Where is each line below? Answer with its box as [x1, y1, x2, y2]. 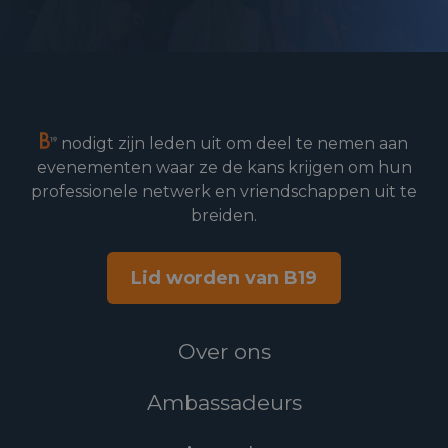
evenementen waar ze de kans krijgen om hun [36, 158, 412, 178]
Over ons [177, 339, 271, 365]
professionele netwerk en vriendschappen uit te [31, 182, 417, 202]
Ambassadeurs [146, 390, 302, 416]
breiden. [191, 206, 257, 226]
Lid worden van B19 [131, 267, 317, 290]
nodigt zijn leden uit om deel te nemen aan [57, 134, 408, 154]
